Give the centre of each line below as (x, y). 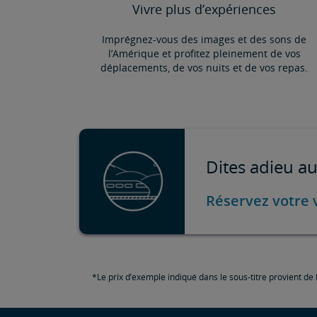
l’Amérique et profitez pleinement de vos (204, 53)
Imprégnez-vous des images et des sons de (204, 39)
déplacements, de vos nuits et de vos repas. (204, 67)
